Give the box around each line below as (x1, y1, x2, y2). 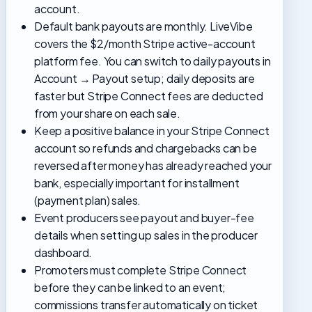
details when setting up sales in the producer (34, 228, 258, 243)
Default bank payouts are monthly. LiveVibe (34, 19, 253, 34)
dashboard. (34, 245, 93, 260)
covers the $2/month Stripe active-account (34, 36, 256, 52)
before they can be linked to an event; (34, 280, 226, 295)
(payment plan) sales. (34, 193, 141, 208)
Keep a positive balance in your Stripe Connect (34, 123, 270, 139)
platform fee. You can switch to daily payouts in (34, 54, 271, 69)
